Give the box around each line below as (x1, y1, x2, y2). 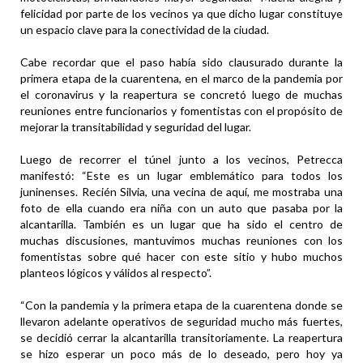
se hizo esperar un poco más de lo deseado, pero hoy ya (20, 347, 343, 361)
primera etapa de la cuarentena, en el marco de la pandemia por (20, 71, 343, 86)
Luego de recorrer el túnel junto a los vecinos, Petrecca (20, 152, 343, 167)
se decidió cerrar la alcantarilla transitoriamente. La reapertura (20, 331, 343, 345)
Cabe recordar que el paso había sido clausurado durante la (20, 55, 343, 70)
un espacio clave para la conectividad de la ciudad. (20, 23, 274, 37)
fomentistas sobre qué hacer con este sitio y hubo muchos (20, 250, 343, 264)
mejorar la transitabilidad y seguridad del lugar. (20, 120, 256, 135)
